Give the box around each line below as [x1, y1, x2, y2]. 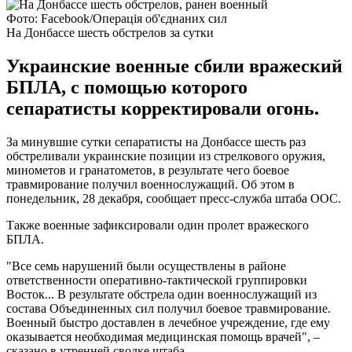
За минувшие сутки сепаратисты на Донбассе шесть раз [6, 134, 306, 148]
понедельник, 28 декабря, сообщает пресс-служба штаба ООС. [6, 191, 341, 205]
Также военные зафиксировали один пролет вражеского [6, 218, 309, 232]
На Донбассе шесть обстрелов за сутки [6, 25, 214, 39]
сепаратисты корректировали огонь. [6, 97, 319, 119]
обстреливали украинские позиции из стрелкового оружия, [6, 148, 325, 163]
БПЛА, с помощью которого [6, 76, 247, 97]
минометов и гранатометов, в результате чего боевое [6, 163, 289, 177]
